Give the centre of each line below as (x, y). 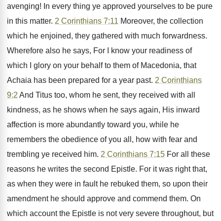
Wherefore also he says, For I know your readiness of (99, 51)
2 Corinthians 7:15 (133, 154)
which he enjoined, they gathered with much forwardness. (107, 36)
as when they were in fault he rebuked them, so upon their (107, 184)
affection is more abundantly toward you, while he (93, 125)
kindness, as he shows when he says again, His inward (103, 110)
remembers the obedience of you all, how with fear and (102, 139)
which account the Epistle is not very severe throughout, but (110, 213)
